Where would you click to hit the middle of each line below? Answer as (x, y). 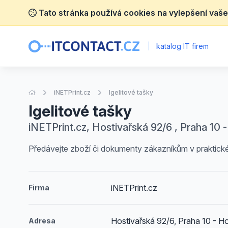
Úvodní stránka (58, 92)
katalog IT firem (181, 46)
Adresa (42, 221)
